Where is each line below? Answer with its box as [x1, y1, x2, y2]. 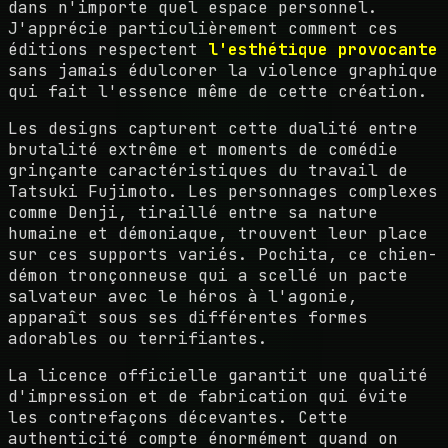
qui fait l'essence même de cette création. [8, 81, 428, 103]
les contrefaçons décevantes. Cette [8, 407, 348, 429]
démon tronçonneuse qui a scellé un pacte [8, 265, 408, 287]
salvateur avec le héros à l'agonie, [8, 286, 358, 308]
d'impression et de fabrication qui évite [8, 386, 408, 408]
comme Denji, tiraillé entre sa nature [8, 202, 378, 224]
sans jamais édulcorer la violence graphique [8, 60, 438, 82]
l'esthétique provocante [208, 39, 438, 61]
